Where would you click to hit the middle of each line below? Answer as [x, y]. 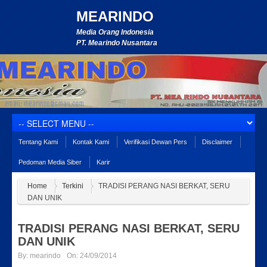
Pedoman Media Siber [50, 162]
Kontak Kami [91, 142]
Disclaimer [217, 142]
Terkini [73, 186]
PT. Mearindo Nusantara [117, 43]
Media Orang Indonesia [115, 32]
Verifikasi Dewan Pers [156, 142]
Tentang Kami [38, 142]
